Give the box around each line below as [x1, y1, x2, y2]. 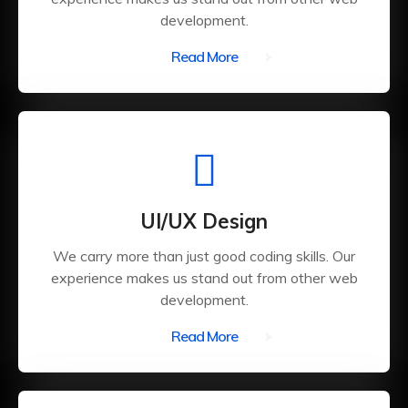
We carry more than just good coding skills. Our [53, 247, 355, 265]
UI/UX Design [140, 209, 268, 234]
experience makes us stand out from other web [50, 269, 358, 287]
